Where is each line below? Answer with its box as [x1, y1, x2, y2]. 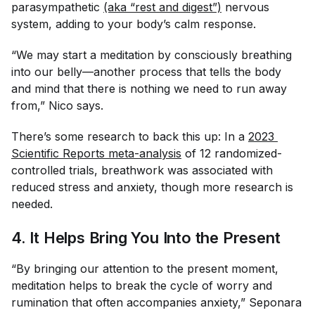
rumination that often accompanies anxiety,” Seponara [11, 295, 302, 309]
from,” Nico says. [11, 98, 103, 112]
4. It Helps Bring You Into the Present [11, 229, 281, 247]
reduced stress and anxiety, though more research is [11, 180, 293, 194]
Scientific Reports [11, 146, 105, 160]
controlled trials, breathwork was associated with [11, 163, 273, 177]
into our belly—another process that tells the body [11, 65, 281, 79]
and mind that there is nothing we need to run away [11, 82, 287, 96]
